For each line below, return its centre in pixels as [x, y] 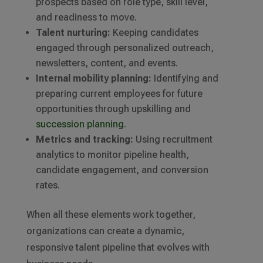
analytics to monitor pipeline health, [112, 155]
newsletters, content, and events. [107, 63]
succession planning [80, 124]
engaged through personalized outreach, [124, 48]
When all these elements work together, [111, 215]
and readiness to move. [86, 18]
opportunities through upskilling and [113, 109]
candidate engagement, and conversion [122, 170]
